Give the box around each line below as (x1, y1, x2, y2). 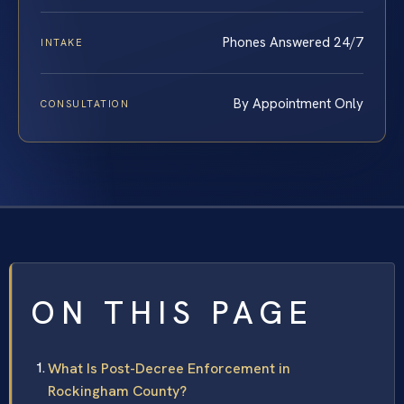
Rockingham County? (48, 381, 187, 401)
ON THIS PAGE (31, 292, 314, 335)
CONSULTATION (41, 97, 130, 111)
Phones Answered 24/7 (223, 33, 363, 52)
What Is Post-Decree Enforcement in (48, 359, 290, 379)
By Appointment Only (234, 95, 363, 114)
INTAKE (41, 36, 84, 50)
